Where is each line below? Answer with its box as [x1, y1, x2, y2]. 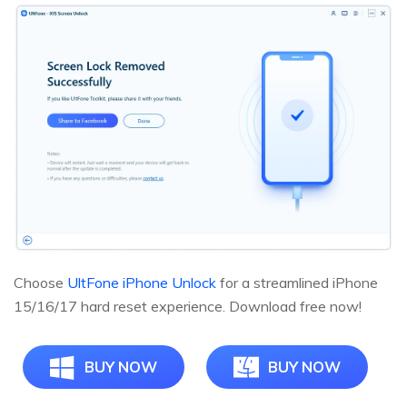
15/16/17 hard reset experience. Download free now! [14, 296, 362, 315]
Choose [14, 273, 67, 292]
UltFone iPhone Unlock [67, 273, 216, 292]
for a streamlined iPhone [216, 273, 378, 292]
